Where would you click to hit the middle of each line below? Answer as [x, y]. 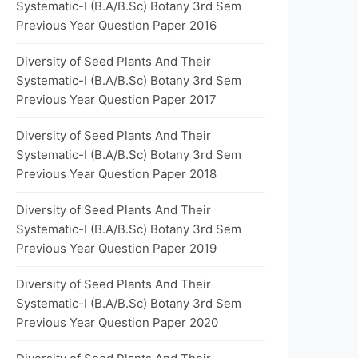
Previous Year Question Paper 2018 [116, 174]
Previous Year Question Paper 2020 [117, 322]
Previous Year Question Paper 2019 [116, 248]
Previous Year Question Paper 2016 [116, 25]
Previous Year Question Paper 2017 [116, 99]
